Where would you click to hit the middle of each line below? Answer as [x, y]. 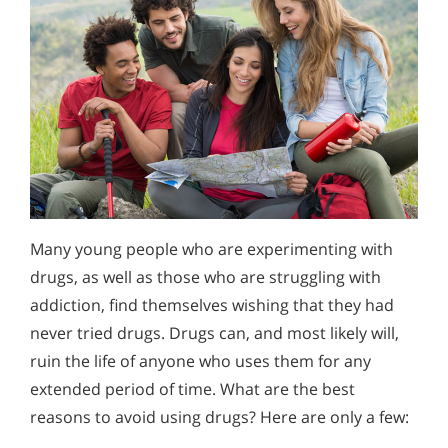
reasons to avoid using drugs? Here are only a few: [219, 417]
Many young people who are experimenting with [211, 249]
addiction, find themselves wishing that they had [212, 305]
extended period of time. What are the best [192, 389]
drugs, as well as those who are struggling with [205, 277]
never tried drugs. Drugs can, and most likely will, [214, 333]
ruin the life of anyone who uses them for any [200, 361]
